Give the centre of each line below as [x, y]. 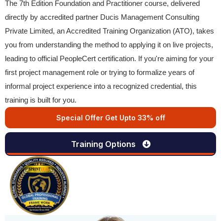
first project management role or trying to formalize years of [100, 72]
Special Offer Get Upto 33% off [110, 118]
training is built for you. [42, 100]
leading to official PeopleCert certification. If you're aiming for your [109, 58]
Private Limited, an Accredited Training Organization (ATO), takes [110, 31]
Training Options [104, 144]
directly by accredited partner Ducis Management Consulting [102, 17]
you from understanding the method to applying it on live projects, [109, 45]
